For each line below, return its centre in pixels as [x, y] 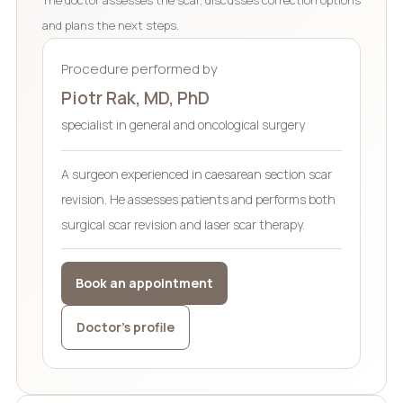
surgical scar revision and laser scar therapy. [183, 224]
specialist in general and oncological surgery [183, 124]
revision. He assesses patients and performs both [198, 199]
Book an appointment [144, 282]
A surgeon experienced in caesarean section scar [196, 174]
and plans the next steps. [110, 25]
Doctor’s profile [125, 327]
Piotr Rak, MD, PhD [135, 98]
